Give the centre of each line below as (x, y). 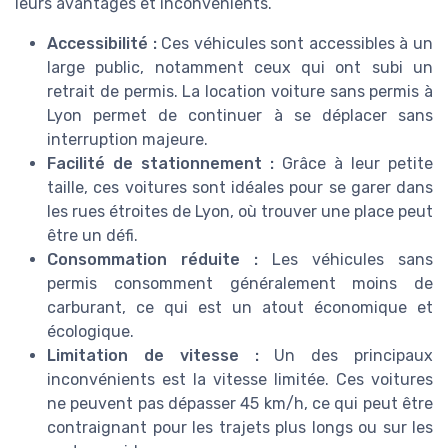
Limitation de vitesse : (153, 355)
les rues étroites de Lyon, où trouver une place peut (240, 211)
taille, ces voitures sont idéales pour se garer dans (240, 187)
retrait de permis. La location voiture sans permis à (240, 91)
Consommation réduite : (152, 259)
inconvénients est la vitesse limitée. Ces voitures (240, 379)
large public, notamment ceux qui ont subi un (240, 67)
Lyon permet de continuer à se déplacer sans (240, 115)
